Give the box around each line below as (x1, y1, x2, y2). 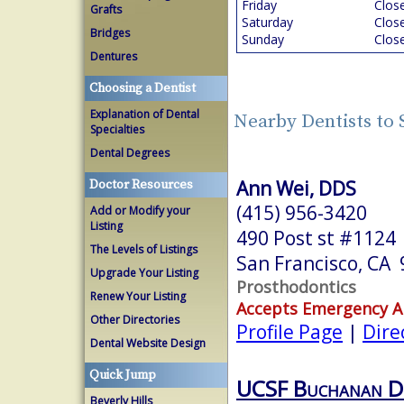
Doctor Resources (89, 177, 193, 193)
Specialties (90, 122, 144, 137)
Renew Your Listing (90, 289, 186, 304)
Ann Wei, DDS (236, 175, 356, 201)
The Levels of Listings (90, 242, 197, 257)
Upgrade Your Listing (90, 265, 198, 280)
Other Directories (90, 312, 179, 327)
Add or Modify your (90, 203, 190, 218)
